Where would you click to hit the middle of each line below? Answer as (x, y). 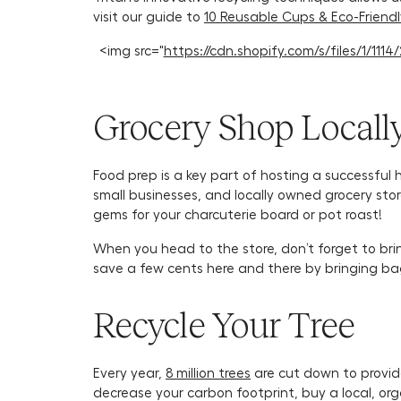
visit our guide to (149, 16)
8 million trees (208, 372)
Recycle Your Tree (224, 325)
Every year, (129, 372)
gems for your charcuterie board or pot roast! (239, 214)
